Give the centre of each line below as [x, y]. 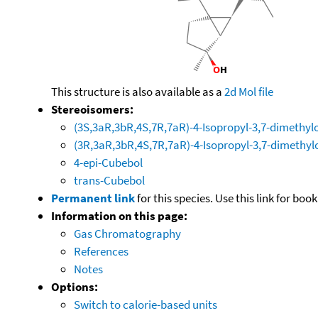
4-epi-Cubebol [108, 162]
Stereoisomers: [92, 109]
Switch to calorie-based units [146, 304]
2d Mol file [249, 91]
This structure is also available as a [138, 91]
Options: [75, 286]
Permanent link [93, 198]
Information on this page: [119, 215]
